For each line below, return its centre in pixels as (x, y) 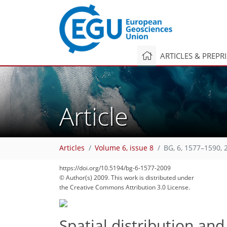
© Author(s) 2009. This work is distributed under (127, 178)
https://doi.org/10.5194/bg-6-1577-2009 (115, 168)
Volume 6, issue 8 (124, 148)
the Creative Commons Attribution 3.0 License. (125, 187)
